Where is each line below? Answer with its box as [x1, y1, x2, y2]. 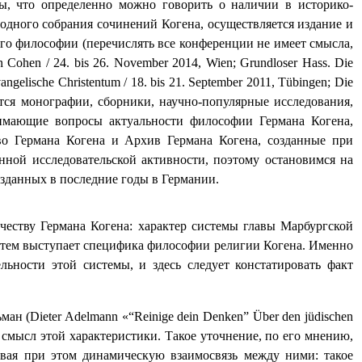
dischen [314, 309, 354, 324]
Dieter [30, 309, 62, 324]
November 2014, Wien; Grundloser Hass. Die [113, 56, 353, 70]
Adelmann [65, 309, 119, 324]
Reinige [133, 309, 174, 324]
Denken [203, 309, 244, 324]
